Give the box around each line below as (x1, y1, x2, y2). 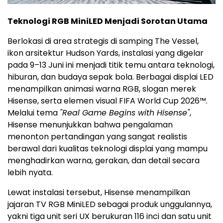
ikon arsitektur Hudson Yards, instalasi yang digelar (7, 47, 204, 59)
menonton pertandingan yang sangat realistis (7, 131, 187, 143)
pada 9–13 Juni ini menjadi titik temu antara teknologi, (7, 59, 215, 71)
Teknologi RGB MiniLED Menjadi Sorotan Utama (7, 15, 208, 27)
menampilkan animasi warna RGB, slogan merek (7, 83, 196, 95)
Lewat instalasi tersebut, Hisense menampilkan (7, 187, 190, 199)
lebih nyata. (7, 167, 53, 179)
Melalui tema (7, 107, 60, 119)
